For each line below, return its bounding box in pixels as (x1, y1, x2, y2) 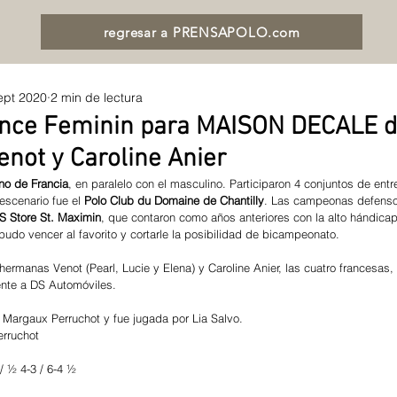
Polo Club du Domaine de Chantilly (84, 193, 264, 207)
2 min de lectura (51, 89, 143, 105)
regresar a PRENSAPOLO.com (103, 23, 300, 41)
